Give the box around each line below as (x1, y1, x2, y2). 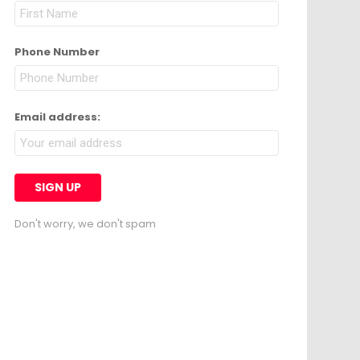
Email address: (14, 108, 100, 125)
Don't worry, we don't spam (14, 215, 156, 231)
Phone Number (14, 44, 100, 60)
